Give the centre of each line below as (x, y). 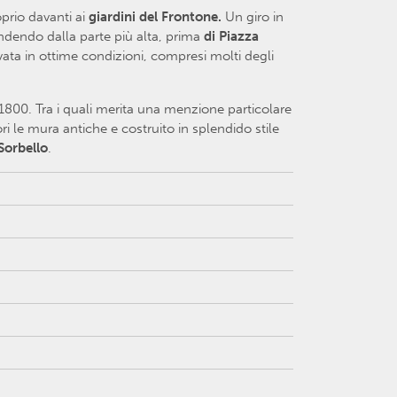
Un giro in (254, 16)
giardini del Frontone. (157, 16)
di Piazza (231, 36)
